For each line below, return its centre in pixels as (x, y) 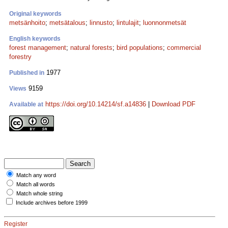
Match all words (36, 184)
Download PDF (174, 104)
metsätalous (67, 23)
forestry (20, 57)
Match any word (36, 175)
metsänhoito (27, 23)
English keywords (35, 39)
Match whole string (39, 193)
